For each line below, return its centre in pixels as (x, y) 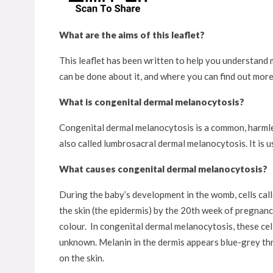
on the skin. (82, 258)
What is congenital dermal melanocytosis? (152, 102)
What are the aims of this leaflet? (132, 35)
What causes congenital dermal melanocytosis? (163, 169)
